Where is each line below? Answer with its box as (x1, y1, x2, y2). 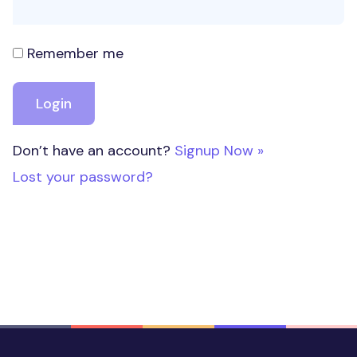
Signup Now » (175, 140, 264, 160)
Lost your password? (13, 167, 153, 186)
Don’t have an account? (13, 140, 175, 160)
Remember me (27, 43, 124, 63)
